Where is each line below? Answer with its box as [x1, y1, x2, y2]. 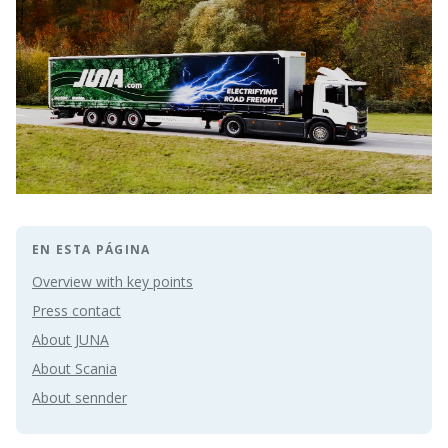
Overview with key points [32, 272, 193, 292]
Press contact [32, 301, 121, 321]
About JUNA [32, 330, 109, 350]
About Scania [32, 359, 117, 379]
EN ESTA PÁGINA [32, 241, 151, 259]
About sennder [32, 388, 127, 408]
